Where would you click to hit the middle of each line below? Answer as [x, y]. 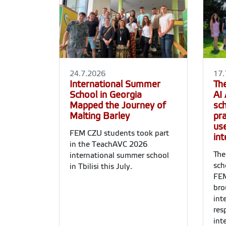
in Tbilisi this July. [101, 167]
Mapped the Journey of [118, 106]
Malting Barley [100, 116]
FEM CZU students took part [119, 133]
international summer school [119, 156]
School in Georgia [106, 95]
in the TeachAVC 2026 [108, 145]
